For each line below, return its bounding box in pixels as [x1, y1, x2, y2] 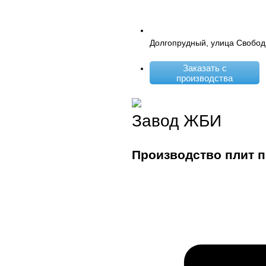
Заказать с [182, 62, 227, 73]
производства [176, 72, 233, 83]
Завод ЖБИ [132, 112, 221, 130]
